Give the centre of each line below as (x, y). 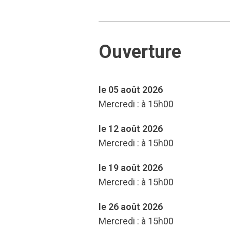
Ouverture (140, 52)
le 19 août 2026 (131, 168)
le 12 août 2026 (131, 129)
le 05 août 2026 (131, 90)
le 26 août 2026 (131, 207)
